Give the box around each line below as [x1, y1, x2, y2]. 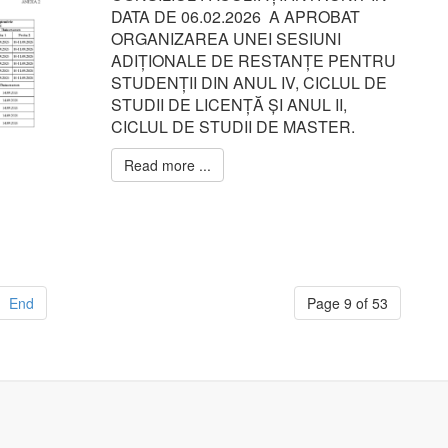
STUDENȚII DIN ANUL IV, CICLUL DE [110, 71, 387, 94]
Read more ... [123, 155, 211, 175]
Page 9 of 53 [307, 293, 388, 313]
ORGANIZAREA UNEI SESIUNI [110, 27, 341, 50]
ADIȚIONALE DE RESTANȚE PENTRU [110, 49, 396, 72]
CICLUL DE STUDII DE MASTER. [110, 115, 355, 138]
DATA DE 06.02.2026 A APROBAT [110, 5, 360, 28]
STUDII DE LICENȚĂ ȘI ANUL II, [110, 93, 347, 116]
